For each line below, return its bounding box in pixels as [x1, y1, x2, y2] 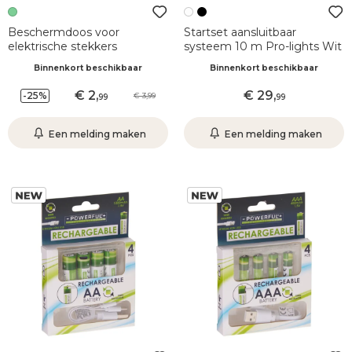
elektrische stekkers [8, 39, 117, 53]
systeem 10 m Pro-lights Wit [184, 39, 342, 53]
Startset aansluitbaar [184, 25, 296, 39]
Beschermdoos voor [8, 25, 119, 39]
